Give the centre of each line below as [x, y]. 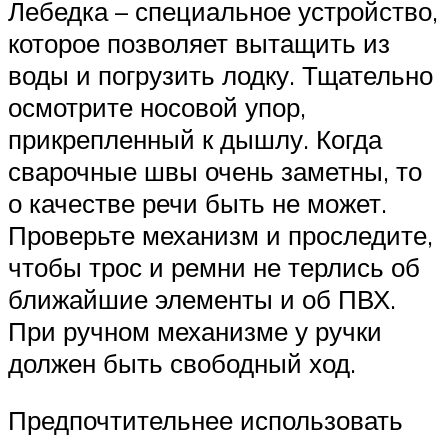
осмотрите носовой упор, [157, 106]
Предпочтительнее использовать [205, 420]
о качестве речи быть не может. [197, 202]
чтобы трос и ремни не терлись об [214, 266]
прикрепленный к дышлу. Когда [195, 138]
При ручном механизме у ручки [195, 330]
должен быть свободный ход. [182, 362]
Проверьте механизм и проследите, [220, 234]
